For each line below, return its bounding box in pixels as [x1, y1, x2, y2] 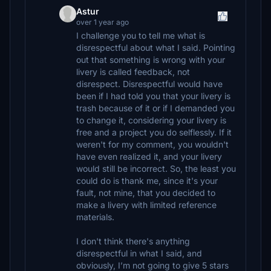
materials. [76, 212, 114, 222]
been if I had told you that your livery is [76, 91, 230, 101]
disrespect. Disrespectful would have [76, 79, 223, 89]
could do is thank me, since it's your [76, 175, 218, 186]
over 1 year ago [76, 18, 129, 27]
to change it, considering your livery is [76, 115, 226, 125]
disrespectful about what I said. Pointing [76, 42, 235, 53]
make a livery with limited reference [76, 200, 217, 210]
